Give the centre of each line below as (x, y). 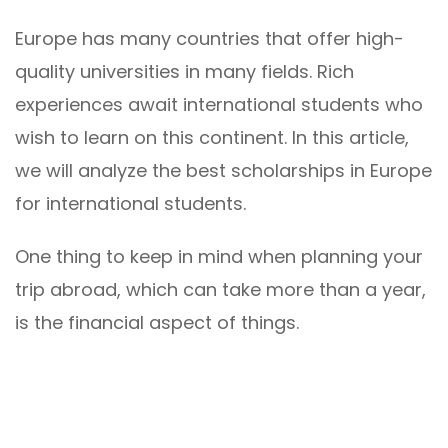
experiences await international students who (219, 104)
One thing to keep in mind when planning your (219, 256)
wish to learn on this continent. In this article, (212, 137)
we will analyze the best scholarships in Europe (223, 170)
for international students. (130, 203)
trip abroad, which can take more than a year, (220, 289)
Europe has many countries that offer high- (209, 38)
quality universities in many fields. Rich (184, 71)
